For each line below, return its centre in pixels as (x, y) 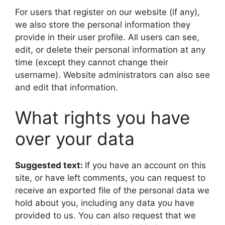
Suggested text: (50, 165)
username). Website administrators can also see (113, 75)
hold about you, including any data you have (105, 203)
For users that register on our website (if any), (107, 12)
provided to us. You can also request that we (105, 215)
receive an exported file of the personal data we (112, 190)
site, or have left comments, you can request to (110, 178)
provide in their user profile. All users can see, (107, 37)
